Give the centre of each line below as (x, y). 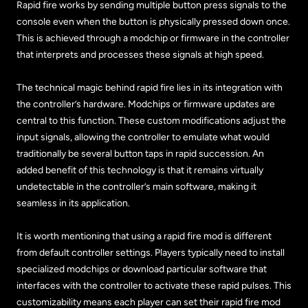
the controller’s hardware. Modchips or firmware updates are (146, 104)
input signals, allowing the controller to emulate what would (143, 137)
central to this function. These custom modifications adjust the (151, 120)
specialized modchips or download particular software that (142, 269)
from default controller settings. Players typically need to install (151, 252)
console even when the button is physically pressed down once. (153, 21)
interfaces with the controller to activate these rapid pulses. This (154, 285)
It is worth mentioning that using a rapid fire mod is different (144, 236)
